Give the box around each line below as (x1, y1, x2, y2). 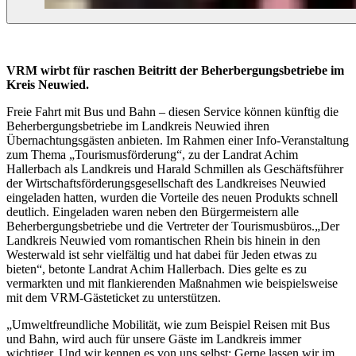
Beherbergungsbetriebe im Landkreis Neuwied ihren (6, 119, 269, 133)
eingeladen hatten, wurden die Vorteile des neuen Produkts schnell (6, 191, 338, 205)
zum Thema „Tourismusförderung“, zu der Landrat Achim (6, 148, 298, 162)
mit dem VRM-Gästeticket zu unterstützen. (6, 291, 221, 305)
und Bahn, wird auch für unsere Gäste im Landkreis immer (6, 332, 301, 346)
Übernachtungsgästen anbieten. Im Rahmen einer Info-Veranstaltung (6, 133, 349, 148)
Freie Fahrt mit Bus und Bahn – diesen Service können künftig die (6, 105, 339, 119)
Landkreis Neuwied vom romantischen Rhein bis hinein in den (6, 234, 320, 248)
